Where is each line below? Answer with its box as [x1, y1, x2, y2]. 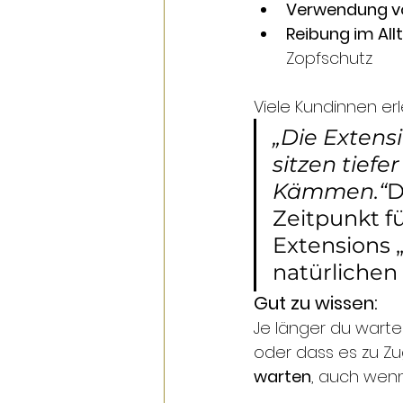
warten [254, 364, 311, 388]
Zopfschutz [286, 46, 372, 69]
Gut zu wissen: [254, 290, 378, 316]
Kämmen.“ [273, 177, 387, 204]
